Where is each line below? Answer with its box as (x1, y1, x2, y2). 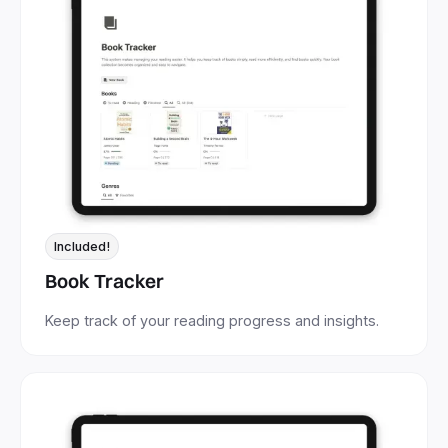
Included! (54, 238, 110, 254)
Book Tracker (45, 268, 164, 293)
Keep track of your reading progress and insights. (45, 311, 379, 329)
